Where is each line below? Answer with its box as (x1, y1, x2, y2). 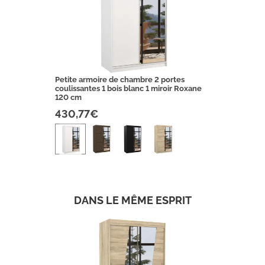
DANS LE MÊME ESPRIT (73, 194, 192, 207)
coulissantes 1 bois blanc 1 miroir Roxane (54, 83, 202, 93)
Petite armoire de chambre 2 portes (54, 75, 185, 84)
